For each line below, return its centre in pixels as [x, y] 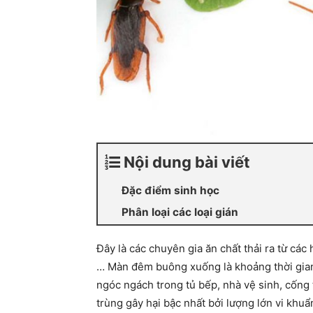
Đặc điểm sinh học [170, 190]
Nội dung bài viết [187, 162]
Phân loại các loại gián [180, 212]
